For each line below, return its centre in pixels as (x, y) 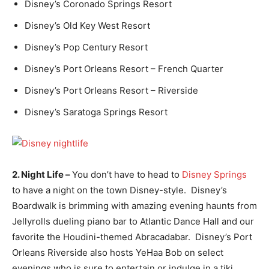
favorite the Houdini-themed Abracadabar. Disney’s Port (132, 237)
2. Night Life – (42, 174)
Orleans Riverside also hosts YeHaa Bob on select (118, 252)
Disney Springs (214, 174)
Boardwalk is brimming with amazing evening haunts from (134, 206)
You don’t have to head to (127, 174)
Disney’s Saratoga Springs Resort (96, 112)
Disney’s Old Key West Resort (87, 26)
